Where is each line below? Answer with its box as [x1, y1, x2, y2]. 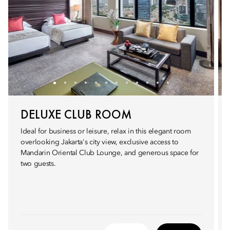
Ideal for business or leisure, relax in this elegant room [21, 128, 191, 135]
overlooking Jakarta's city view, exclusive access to [21, 139, 179, 146]
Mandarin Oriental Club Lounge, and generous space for [21, 149, 199, 157]
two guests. [21, 160, 56, 167]
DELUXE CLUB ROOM [21, 106, 131, 122]
